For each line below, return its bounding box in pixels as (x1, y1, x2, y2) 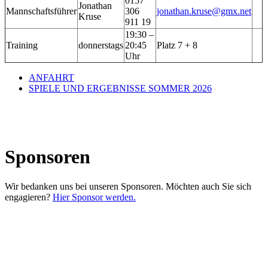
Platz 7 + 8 (157, 39, 197, 50)
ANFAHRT (29, 72, 74, 83)
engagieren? (5, 191, 53, 202)
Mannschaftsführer (6, 5, 77, 16)
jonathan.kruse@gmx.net (157, 5, 251, 16)
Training (6, 39, 38, 50)
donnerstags (78, 39, 123, 50)
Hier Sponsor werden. (53, 191, 136, 202)
